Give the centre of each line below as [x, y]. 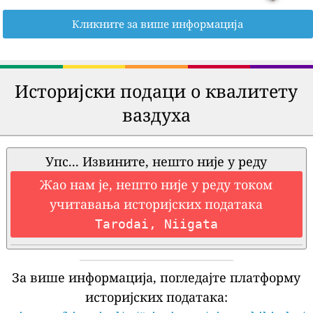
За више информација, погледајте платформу [156, 278]
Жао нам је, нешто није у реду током [156, 185]
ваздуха [156, 115]
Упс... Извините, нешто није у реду [156, 162]
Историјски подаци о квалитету [156, 91]
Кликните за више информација [158, 24]
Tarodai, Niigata [156, 224]
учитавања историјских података [156, 204]
